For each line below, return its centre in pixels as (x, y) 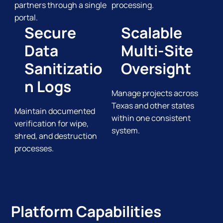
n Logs (48, 86)
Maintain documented (55, 111)
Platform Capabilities (86, 211)
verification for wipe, (52, 124)
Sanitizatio (63, 68)
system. (125, 131)
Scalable (152, 32)
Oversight (156, 68)
